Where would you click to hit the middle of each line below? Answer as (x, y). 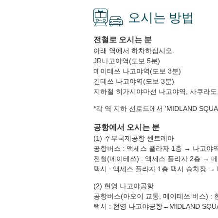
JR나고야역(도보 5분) (127, 61)
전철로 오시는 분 (123, 39)
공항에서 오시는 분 (127, 127)
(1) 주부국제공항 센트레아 (134, 138)
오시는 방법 (161, 17)
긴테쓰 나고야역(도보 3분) (134, 81)
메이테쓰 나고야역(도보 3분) (137, 71)
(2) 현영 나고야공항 (124, 186)
